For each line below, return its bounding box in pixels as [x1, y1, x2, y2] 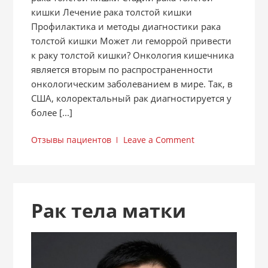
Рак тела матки [31, 197, 187, 224]
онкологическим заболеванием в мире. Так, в [31, 78, 233, 90]
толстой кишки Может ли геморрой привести [31, 35, 232, 47]
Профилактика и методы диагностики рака [31, 20, 221, 33]
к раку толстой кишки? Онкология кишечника [31, 49, 234, 62]
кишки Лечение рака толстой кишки [31, 6, 193, 19]
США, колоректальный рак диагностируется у [31, 92, 232, 105]
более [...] [31, 106, 73, 119]
